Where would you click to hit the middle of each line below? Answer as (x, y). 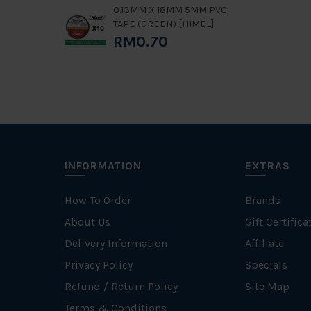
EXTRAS (267, 166)
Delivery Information (116, 243)
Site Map (267, 286)
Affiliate (264, 243)
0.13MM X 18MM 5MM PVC (170, 10)
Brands (262, 200)
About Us (87, 222)
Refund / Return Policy (121, 286)
